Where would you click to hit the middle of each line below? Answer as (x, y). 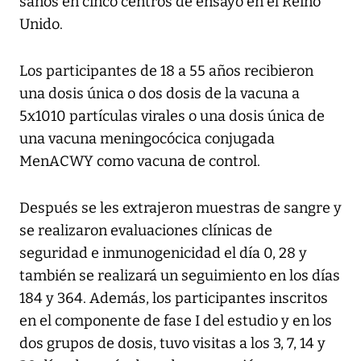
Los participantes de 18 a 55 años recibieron (166, 71)
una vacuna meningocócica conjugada (147, 139)
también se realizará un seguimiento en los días (180, 276)
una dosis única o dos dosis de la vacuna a (160, 94)
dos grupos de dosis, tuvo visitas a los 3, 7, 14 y (172, 344)
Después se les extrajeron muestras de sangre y (180, 208)
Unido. (41, 25)
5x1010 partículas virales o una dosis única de (172, 116)
